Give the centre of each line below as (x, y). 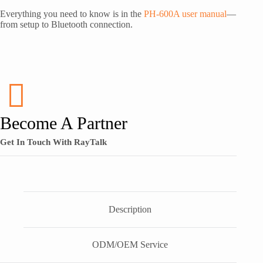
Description (130, 209)
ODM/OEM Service (130, 245)
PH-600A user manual (185, 14)
